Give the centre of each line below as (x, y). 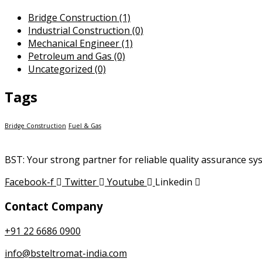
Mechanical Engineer (75, 43)
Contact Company (54, 206)
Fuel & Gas (85, 125)
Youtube (126, 182)
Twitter (80, 182)
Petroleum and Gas (71, 56)
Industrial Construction (80, 30)
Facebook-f (29, 182)
